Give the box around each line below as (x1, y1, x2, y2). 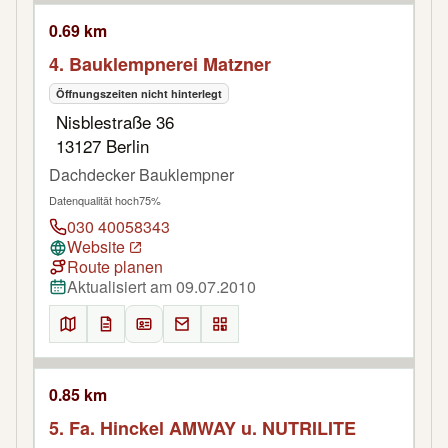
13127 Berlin (56, 132, 149, 158)
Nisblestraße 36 (56, 108, 174, 134)
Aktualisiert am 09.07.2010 (67, 275, 256, 299)
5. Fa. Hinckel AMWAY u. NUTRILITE (49, 415, 356, 442)
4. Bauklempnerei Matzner (49, 50, 271, 77)
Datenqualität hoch (49, 191, 139, 208)
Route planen (67, 255, 163, 279)
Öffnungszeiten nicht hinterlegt (56, 85, 222, 101)
